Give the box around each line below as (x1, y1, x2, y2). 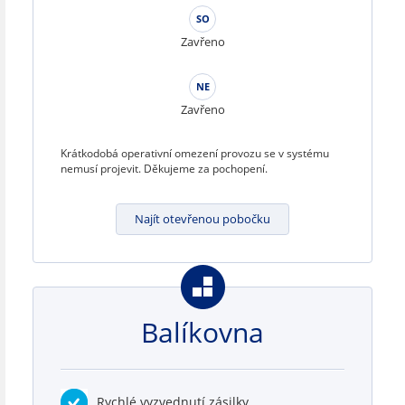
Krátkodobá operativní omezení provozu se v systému (61, 145, 329, 161)
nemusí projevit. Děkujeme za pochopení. (61, 160, 268, 176)
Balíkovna (141, 313, 264, 351)
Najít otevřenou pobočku (135, 210, 270, 227)
